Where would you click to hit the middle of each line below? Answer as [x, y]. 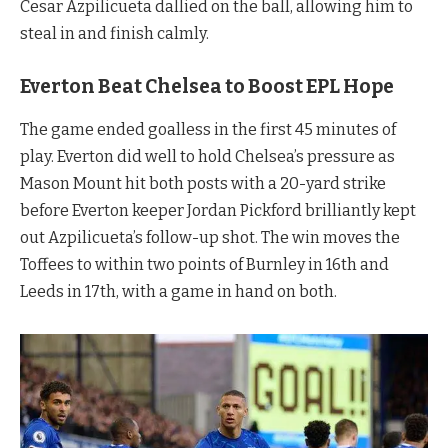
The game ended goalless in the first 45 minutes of [208, 129]
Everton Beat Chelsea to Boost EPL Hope [207, 87]
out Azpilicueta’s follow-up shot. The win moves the [210, 237]
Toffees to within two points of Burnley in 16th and [204, 264]
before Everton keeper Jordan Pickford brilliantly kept [218, 210]
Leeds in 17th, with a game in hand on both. [178, 291]
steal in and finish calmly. [114, 34]
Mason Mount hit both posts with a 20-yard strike [203, 183]
